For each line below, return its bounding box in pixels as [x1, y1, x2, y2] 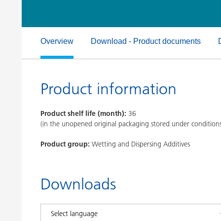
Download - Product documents [91, 37, 201, 45]
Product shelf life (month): [40, 109, 126, 118]
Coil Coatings [40, 20, 80, 29]
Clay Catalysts [40, 2, 80, 11]
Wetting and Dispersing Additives [92, 140, 190, 148]
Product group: [40, 140, 90, 148]
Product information [40, 79, 177, 98]
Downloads [40, 175, 116, 193]
